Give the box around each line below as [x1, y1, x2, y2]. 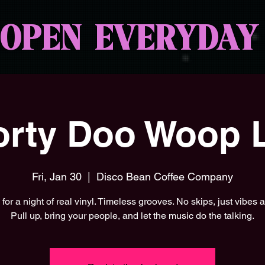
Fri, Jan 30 [32, 170, 82, 183]
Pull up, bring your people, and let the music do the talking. [11, 210, 254, 221]
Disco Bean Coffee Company [96, 170, 233, 183]
